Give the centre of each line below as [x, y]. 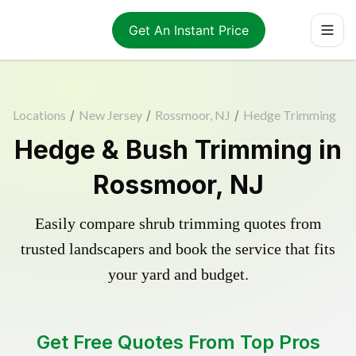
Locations [39, 115]
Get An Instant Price [188, 30]
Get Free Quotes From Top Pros [178, 342]
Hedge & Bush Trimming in [178, 150]
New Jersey [110, 115]
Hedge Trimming [289, 115]
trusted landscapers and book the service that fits [178, 249]
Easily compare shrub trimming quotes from [178, 223]
